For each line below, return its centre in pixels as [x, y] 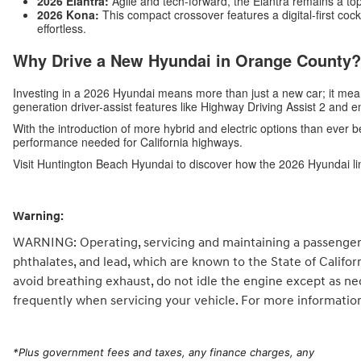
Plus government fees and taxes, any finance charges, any [166, 353]
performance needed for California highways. [128, 142]
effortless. [62, 29]
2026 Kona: [68, 15]
